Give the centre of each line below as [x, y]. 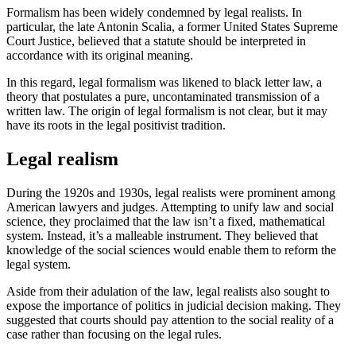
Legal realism [62, 159]
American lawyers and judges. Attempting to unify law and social [170, 207]
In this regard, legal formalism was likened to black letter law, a [164, 82]
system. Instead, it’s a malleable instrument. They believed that [162, 235]
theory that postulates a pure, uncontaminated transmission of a [163, 96]
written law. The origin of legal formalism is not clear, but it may [167, 110]
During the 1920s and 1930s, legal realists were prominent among [171, 192]
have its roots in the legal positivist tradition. [116, 125]
